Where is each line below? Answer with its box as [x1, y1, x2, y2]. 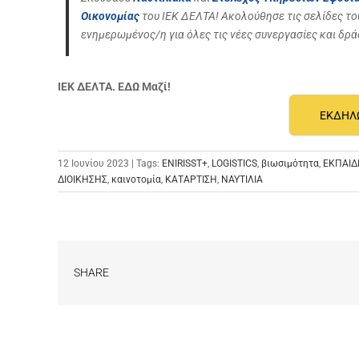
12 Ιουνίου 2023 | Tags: [58, 157, 162, 169]
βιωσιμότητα [261, 157, 319, 169]
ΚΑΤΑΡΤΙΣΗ [165, 173, 217, 185]
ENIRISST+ [162, 157, 208, 169]
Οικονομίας [81, 9, 139, 22]
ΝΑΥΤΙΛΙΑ [221, 173, 263, 185]
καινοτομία [111, 173, 161, 185]
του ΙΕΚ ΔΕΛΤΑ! [139, 9, 219, 22]
